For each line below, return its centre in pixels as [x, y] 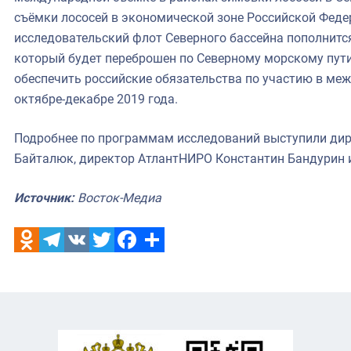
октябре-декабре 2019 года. [96, 99]
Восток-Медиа [118, 197]
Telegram [65, 264]
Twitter [109, 264]
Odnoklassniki [53, 264]
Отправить [171, 264]
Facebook [141, 264]
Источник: [44, 197]
